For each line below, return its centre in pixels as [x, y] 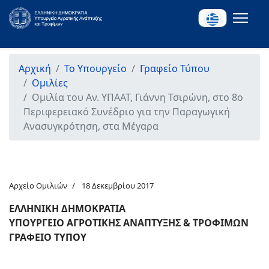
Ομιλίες [50, 83]
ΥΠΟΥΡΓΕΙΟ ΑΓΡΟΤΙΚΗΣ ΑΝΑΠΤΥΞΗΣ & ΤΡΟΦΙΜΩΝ [129, 223]
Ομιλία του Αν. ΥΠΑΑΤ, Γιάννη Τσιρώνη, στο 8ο [138, 97]
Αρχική [35, 68]
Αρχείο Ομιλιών [38, 186]
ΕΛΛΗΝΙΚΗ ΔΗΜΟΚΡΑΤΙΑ [67, 208]
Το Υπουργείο [95, 68]
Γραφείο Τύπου [175, 68]
